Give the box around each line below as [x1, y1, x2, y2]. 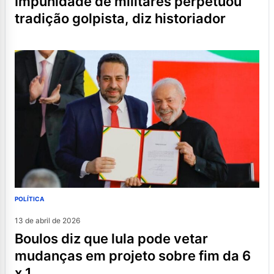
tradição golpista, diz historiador [15, 10, 226, 26]
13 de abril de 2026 [15, 216, 80, 226]
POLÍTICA [15, 195, 44, 203]
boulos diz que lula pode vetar [15, 231, 23, 247]
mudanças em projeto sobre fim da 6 [15, 248, 251, 264]
